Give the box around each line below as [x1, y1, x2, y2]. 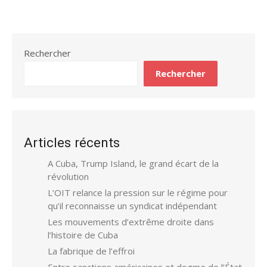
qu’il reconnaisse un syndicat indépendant [48, 199, 217, 212]
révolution [48, 170, 89, 182]
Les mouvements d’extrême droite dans [48, 215, 214, 228]
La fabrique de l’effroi [48, 244, 135, 257]
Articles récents [24, 134, 120, 150]
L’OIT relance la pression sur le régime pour [48, 186, 228, 198]
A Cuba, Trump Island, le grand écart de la [48, 157, 219, 169]
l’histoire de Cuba [48, 228, 118, 241]
